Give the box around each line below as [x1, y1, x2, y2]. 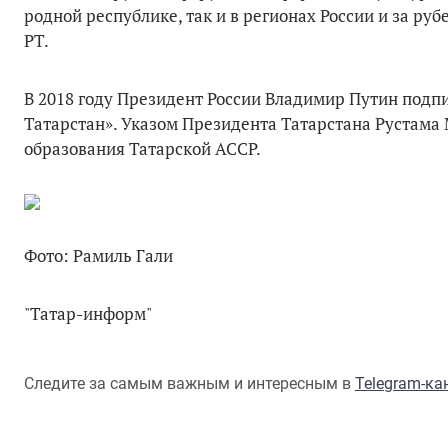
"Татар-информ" [24, 301, 152, 325]
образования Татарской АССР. [24, 136, 261, 160]
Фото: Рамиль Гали [24, 243, 173, 267]
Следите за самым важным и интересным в [24, 373, 355, 393]
